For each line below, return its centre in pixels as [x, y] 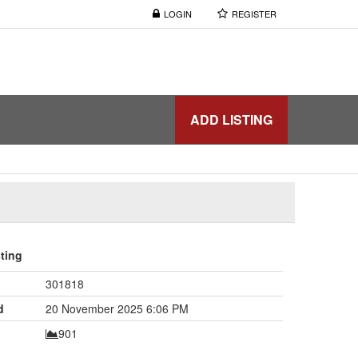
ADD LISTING [231, 119]
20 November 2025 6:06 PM [117, 308]
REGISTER [254, 14]
